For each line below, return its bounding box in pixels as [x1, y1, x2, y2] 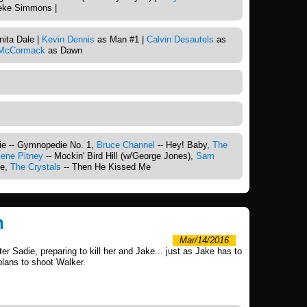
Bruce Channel [97, 139, 155, 150]
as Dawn [45, 45, 82, 56]
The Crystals [10, 161, 61, 172]
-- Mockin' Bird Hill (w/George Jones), [43, 150, 196, 161]
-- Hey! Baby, [155, 139, 212, 150]
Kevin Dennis [42, 34, 95, 45]
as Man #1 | [95, 34, 147, 45]
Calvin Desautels [147, 34, 214, 45]
